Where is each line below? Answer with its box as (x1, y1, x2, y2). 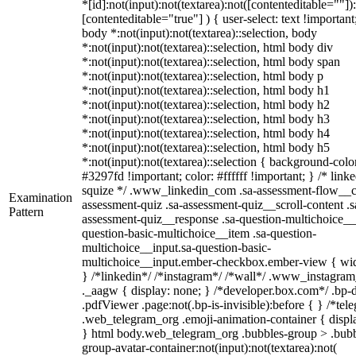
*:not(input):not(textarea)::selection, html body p (82, 69, 323, 83)
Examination (9, 191, 72, 204)
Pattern (9, 205, 44, 219)
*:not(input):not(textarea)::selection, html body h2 (82, 98, 330, 111)
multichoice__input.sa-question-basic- (82, 241, 271, 254)
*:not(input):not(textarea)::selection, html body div (82, 41, 333, 54)
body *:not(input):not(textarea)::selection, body (82, 26, 317, 40)
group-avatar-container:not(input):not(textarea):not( (82, 341, 337, 354)
